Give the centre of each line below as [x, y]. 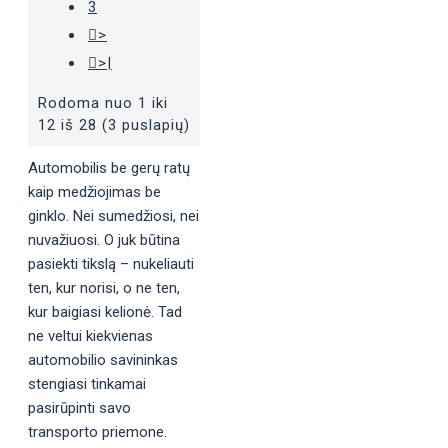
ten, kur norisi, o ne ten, [104, 288]
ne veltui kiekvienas [90, 336]
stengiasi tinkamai [87, 384]
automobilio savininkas [103, 360]
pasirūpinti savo [79, 408]
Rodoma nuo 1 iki [103, 103]
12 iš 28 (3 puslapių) [114, 125]
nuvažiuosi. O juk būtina [104, 240]
